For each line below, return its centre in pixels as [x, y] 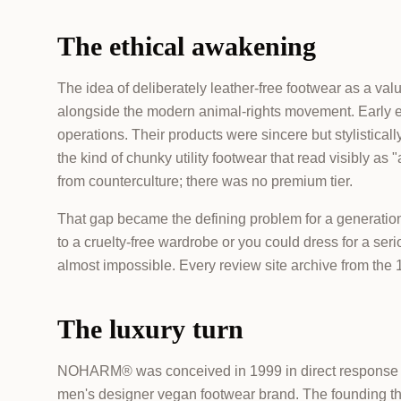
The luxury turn [150, 329]
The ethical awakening [187, 46]
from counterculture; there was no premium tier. [205, 181]
